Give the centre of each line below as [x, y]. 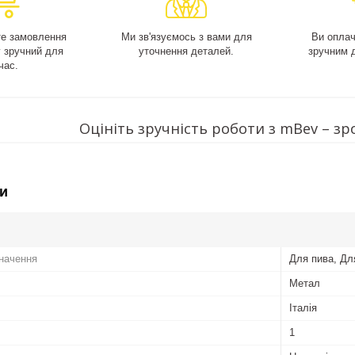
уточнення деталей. [187, 52]
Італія [303, 307]
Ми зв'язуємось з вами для [186, 37]
